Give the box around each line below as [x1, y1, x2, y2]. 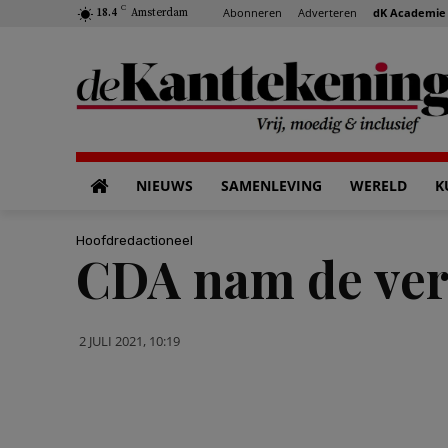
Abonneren [223, 4, 282, 20]
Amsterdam [131, 6, 188, 20]
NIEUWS [136, 176, 193, 195]
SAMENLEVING [221, 176, 322, 195]
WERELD [350, 176, 407, 195]
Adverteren [298, 4, 357, 20]
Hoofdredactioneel [76, 232, 193, 248]
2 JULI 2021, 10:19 [79, 331, 180, 350]
